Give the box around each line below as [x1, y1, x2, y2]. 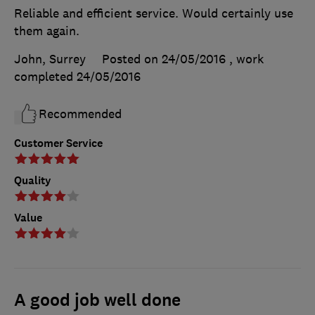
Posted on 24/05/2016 [102, 51, 226, 67]
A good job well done [14, 288, 181, 311]
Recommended [39, 105, 122, 122]
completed [14, 68, 77, 84]
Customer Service [14, 135, 103, 150]
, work [229, 51, 264, 67]
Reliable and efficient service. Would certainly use [14, 5, 293, 21]
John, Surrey [14, 51, 86, 67]
